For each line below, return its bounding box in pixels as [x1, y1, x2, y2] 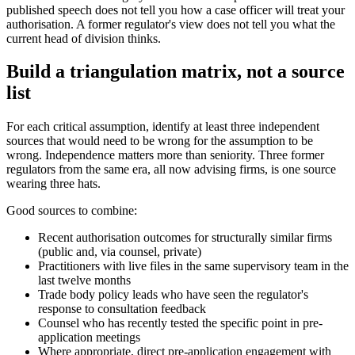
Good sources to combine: [6, 204, 137, 218]
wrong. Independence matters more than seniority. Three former [6, 148, 324, 162]
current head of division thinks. [6, 31, 161, 45]
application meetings [38, 330, 140, 345]
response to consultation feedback [38, 302, 206, 316]
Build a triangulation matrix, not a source [6, 61, 345, 82]
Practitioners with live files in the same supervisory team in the [38, 259, 349, 273]
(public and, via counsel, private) [38, 245, 201, 259]
